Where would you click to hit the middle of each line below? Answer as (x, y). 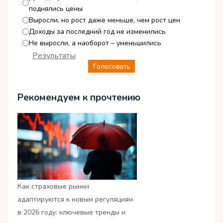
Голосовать (111, 66)
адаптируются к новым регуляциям (75, 200)
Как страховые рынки (53, 187)
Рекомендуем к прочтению (79, 97)
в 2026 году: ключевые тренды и (71, 213)
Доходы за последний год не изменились (97, 31)
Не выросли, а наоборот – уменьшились (95, 43)
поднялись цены (56, 8)
